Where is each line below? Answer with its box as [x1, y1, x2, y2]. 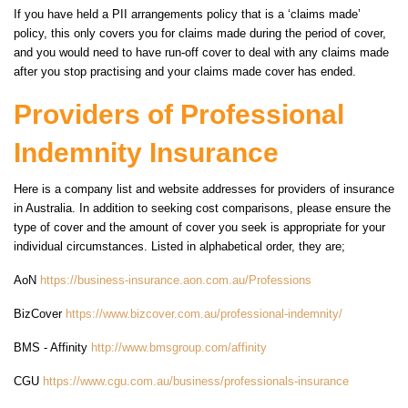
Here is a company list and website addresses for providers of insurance [14, 182, 394, 197]
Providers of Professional [14, 99, 344, 130]
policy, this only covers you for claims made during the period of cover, [14, 26, 386, 41]
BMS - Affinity [14, 341, 91, 355]
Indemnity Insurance [14, 138, 279, 168]
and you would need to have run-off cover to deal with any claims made [14, 46, 389, 60]
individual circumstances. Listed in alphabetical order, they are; [14, 240, 345, 254]
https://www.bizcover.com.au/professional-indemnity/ [66, 307, 342, 321]
